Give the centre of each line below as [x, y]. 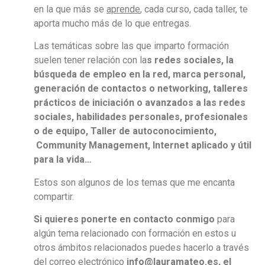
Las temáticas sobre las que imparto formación [131, 46]
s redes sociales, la [190, 60]
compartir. [54, 196]
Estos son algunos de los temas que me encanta [134, 182]
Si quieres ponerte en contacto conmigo [124, 219]
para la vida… [63, 160]
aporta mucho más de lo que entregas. [112, 23]
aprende [123, 9]
